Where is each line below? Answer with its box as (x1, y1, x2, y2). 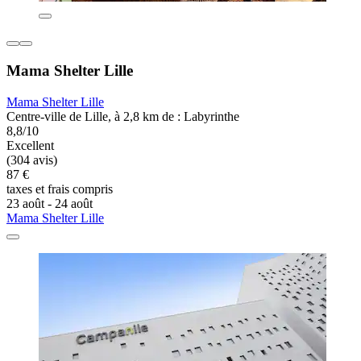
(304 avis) (6, 152, 57, 167)
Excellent (6, 138, 54, 152)
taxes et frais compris (6, 181, 113, 196)
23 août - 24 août (6, 196, 93, 210)
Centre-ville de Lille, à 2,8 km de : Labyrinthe (6, 109, 239, 123)
